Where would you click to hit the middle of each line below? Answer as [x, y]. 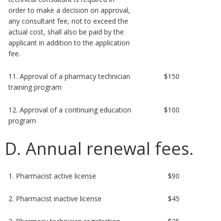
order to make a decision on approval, [70, 10]
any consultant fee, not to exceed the [69, 21]
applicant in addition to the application [69, 42]
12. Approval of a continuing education [70, 110]
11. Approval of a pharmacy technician [70, 76]
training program [35, 87]
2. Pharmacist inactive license [55, 198]
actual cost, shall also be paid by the [66, 32]
